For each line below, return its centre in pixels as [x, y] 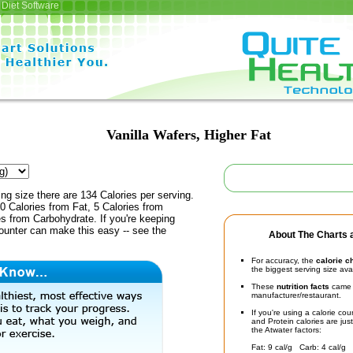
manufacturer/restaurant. [296, 295]
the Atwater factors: [286, 330]
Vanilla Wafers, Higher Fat [188, 135]
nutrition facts [303, 286]
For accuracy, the [284, 260]
